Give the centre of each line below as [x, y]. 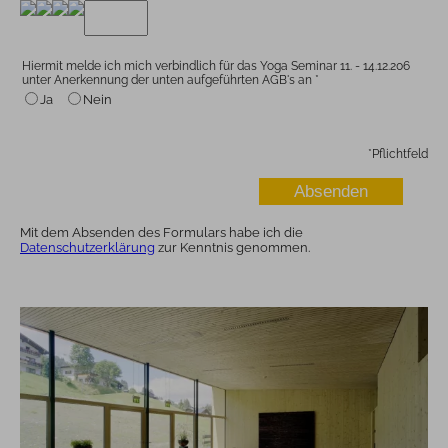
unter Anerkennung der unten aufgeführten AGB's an [167, 80]
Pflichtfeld [400, 153]
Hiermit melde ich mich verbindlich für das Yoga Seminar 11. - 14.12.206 [216, 66]
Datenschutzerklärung [87, 247]
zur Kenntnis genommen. [232, 247]
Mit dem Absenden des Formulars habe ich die [161, 232]
